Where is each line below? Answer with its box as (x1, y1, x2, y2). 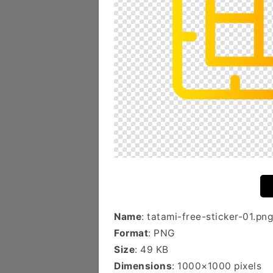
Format (114, 227, 148, 239)
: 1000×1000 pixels (172, 260, 261, 272)
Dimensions (114, 260, 172, 272)
